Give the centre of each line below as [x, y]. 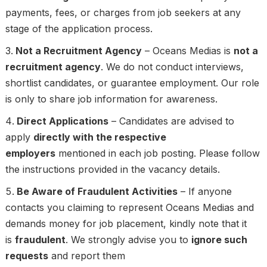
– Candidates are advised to [171, 121]
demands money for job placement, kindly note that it [126, 224]
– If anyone [204, 192]
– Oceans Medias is [187, 51]
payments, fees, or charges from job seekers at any [123, 13]
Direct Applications [62, 121]
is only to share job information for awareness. [111, 99]
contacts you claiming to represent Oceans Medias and [129, 208]
